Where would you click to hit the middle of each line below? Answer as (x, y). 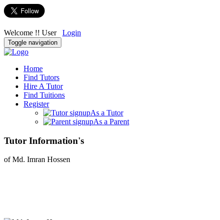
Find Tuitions (44, 95)
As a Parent (111, 122)
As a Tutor (107, 113)
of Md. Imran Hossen (37, 160)
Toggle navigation (33, 42)
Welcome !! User (33, 33)
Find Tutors (41, 77)
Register (36, 104)
